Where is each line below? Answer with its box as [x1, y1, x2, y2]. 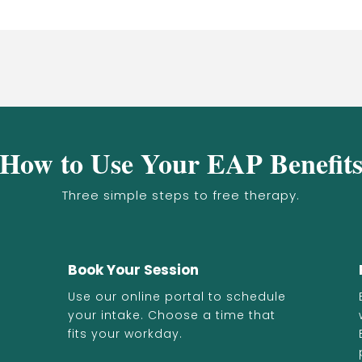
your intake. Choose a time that [68, 307, 276, 323]
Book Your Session [68, 260, 199, 280]
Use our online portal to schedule [68, 288, 286, 305]
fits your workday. [68, 326, 183, 342]
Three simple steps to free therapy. [62, 187, 300, 204]
